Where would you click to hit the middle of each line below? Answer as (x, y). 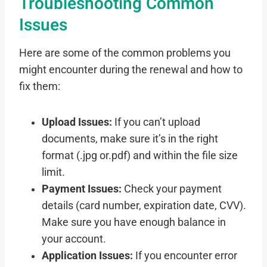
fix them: (40, 87)
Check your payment (172, 189)
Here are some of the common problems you (125, 53)
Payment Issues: (82, 189)
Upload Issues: (77, 122)
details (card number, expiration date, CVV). (144, 206)
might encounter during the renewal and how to (131, 70)
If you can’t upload (156, 122)
